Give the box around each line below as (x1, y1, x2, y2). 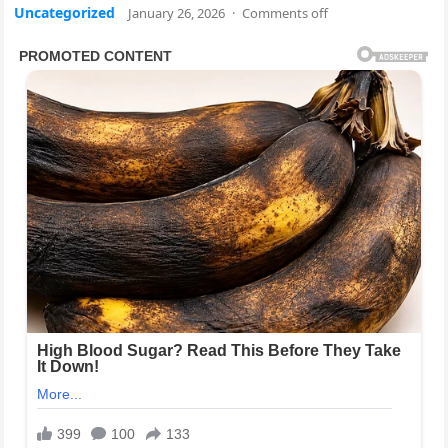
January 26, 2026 (128, 4, 226, 22)
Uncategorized (14, 3, 116, 22)
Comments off (242, 4, 329, 22)
